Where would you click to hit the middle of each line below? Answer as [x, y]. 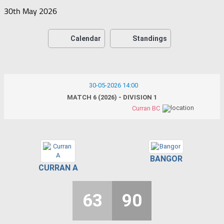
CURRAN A [58, 167]
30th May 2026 [30, 11]
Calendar [86, 38]
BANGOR [166, 158]
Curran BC [146, 108]
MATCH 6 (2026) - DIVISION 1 [112, 97]
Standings [150, 38]
